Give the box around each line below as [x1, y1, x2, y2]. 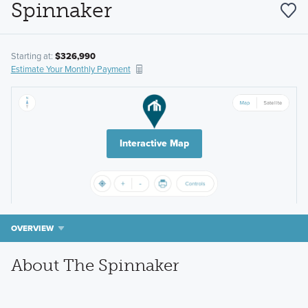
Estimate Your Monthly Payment [10, 63, 131, 76]
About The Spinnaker [10, 255, 179, 276]
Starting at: [10, 49, 55, 63]
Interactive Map [119, 136, 189, 151]
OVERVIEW [10, 222, 54, 235]
